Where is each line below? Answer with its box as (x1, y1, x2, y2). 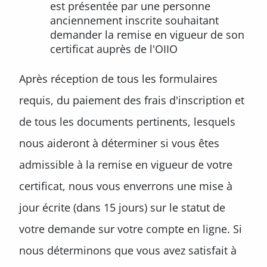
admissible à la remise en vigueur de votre (19, 157, 232, 172)
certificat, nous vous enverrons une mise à (19, 179, 232, 193)
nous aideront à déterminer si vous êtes (19, 136, 219, 150)
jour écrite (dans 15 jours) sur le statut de (19, 200, 225, 215)
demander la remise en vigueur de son (50, 27, 244, 42)
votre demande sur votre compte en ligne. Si (19, 222, 242, 236)
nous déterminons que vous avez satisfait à (19, 243, 237, 257)
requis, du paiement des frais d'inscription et (19, 93, 244, 107)
